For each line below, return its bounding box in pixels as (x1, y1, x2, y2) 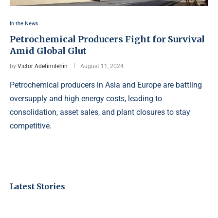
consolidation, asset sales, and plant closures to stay (10, 108, 190, 117)
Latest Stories (10, 182, 65, 192)
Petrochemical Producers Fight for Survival (10, 34, 205, 45)
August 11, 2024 (80, 63, 124, 70)
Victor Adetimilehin (18, 63, 68, 70)
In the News (10, 20, 38, 27)
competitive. (10, 121, 52, 131)
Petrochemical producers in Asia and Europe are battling (10, 80, 202, 90)
